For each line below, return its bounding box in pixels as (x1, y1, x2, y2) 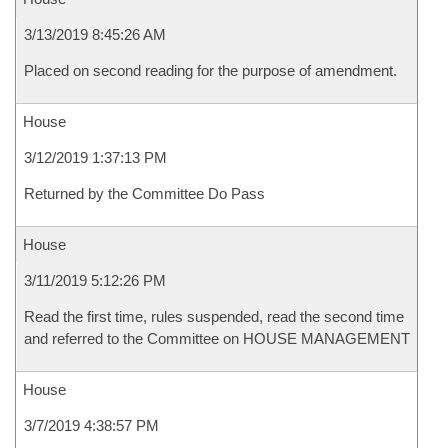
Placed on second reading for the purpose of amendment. (24, 62, 397, 79)
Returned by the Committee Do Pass (24, 185, 265, 202)
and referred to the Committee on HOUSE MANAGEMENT (24, 330, 410, 347)
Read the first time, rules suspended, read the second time (24, 308, 404, 325)
